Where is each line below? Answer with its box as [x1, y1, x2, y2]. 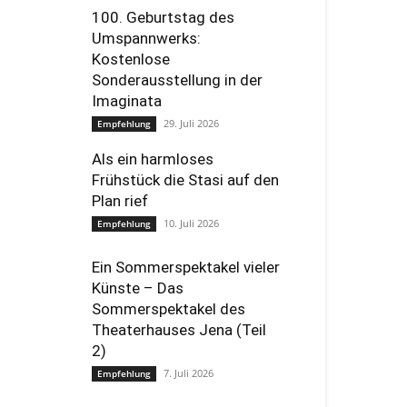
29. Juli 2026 [164, 116, 219, 130]
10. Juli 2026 [164, 216, 219, 230]
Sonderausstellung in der [92, 71, 263, 89]
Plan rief [92, 192, 148, 210]
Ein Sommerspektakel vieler [92, 258, 280, 276]
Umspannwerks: [92, 29, 201, 47]
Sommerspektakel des [92, 300, 245, 318]
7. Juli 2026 [164, 366, 213, 380]
